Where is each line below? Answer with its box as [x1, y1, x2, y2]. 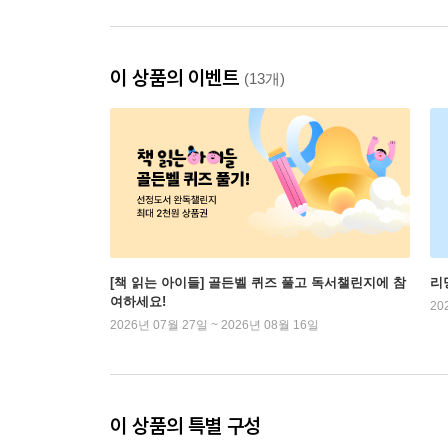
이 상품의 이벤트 [110, 65, 244, 91]
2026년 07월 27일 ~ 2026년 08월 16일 [110, 318, 319, 333]
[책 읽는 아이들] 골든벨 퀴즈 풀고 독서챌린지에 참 [110, 275, 406, 291]
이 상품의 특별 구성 [110, 413, 261, 439]
